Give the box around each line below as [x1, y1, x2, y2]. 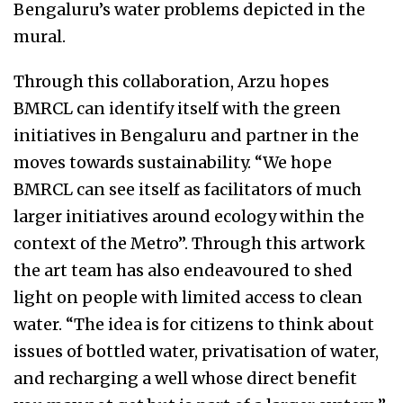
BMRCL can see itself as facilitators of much [13, 179, 362, 201]
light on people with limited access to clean [13, 287, 363, 309]
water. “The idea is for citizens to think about [13, 314, 374, 336]
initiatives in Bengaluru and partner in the [13, 125, 359, 147]
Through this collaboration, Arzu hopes [13, 71, 329, 93]
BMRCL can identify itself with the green [13, 98, 341, 120]
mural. [13, 26, 66, 48]
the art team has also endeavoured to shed [13, 260, 353, 282]
